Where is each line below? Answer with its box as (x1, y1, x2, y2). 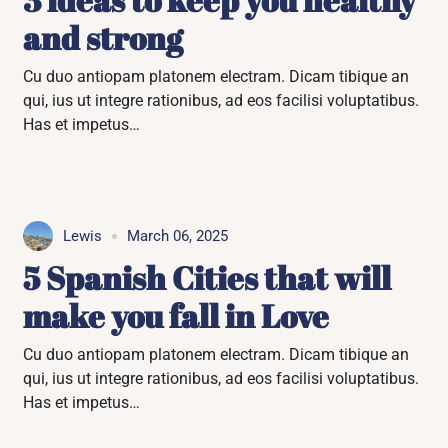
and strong (23, 16, 184, 59)
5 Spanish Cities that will (23, 256, 392, 299)
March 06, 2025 (127, 227, 229, 245)
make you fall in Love (23, 294, 330, 337)
